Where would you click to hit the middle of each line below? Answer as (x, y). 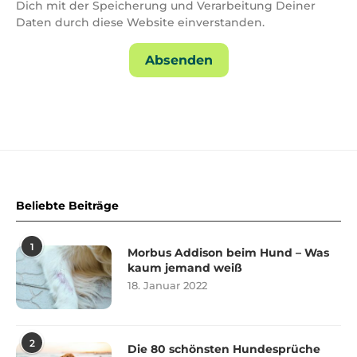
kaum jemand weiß (185, 268)
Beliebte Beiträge (67, 206)
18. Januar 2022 (167, 285)
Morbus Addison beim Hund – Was (228, 253)
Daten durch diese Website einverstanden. (140, 22)
